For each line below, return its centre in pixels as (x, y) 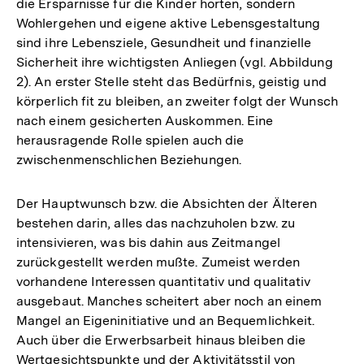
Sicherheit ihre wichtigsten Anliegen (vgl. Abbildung (175, 63)
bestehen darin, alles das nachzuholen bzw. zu (156, 223)
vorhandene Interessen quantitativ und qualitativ (164, 282)
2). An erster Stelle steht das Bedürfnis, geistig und (171, 82)
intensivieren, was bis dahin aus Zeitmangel (148, 243)
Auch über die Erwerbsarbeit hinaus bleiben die (161, 340)
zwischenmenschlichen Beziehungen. (129, 160)
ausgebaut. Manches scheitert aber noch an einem (169, 301)
